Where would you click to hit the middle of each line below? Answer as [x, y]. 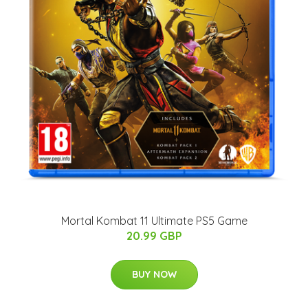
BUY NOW [154, 275]
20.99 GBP [154, 236]
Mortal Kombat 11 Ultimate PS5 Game [154, 221]
